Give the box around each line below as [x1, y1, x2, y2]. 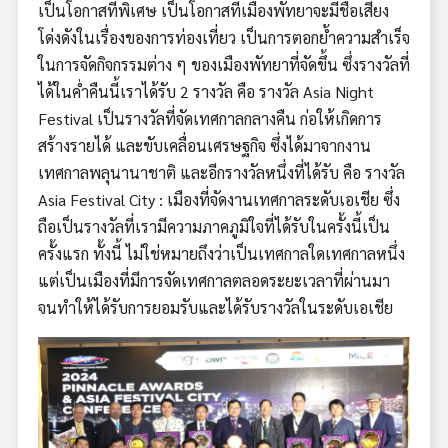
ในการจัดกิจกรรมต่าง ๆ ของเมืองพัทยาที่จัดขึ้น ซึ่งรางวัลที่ [38, 53, 410, 75]
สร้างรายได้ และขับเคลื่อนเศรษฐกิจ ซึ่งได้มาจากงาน [38, 134, 371, 156]
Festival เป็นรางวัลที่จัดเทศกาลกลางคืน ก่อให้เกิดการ [38, 107, 382, 129]
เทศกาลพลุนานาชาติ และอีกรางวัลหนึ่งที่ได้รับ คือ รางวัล [38, 161, 405, 183]
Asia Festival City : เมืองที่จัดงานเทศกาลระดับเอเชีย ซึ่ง [38, 188, 400, 210]
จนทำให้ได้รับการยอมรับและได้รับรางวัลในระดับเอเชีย [38, 296, 393, 318]
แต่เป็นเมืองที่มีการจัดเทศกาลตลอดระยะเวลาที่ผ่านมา [38, 269, 390, 291]
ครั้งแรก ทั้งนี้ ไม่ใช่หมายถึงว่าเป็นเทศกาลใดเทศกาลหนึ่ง [38, 242, 405, 264]
